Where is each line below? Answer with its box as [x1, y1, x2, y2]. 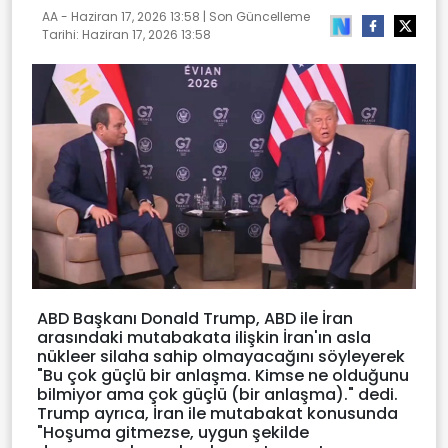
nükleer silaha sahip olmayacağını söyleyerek [37, 345, 405, 369]
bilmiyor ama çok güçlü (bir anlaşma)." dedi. [37, 383, 398, 407]
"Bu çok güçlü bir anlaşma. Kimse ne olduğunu [37, 364, 409, 388]
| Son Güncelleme [200, 7, 310, 25]
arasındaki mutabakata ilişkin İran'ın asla [37, 326, 371, 350]
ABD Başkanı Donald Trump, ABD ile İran [37, 307, 353, 331]
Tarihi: [42, 25, 82, 43]
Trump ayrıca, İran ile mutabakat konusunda [37, 402, 398, 426]
